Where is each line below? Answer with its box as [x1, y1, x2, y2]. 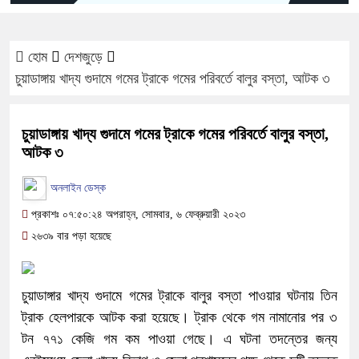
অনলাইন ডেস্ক [47, 181, 106, 194]
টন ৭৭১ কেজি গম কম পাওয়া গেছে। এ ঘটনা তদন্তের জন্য [22, 330, 337, 347]
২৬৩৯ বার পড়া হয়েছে [28, 229, 111, 242]
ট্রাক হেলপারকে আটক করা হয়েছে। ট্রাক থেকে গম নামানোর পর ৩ [22, 309, 337, 325]
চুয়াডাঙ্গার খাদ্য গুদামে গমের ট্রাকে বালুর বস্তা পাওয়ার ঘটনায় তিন [22, 287, 337, 304]
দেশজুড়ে [64, 48, 103, 65]
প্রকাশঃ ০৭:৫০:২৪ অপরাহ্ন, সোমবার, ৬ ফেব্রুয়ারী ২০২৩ [28, 208, 245, 220]
